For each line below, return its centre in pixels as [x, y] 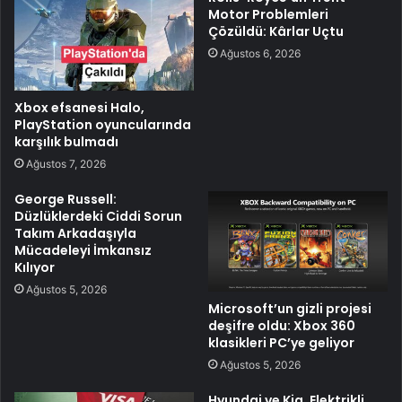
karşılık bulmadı [66, 141]
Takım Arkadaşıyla [75, 233]
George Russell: [66, 199]
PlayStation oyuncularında [103, 124]
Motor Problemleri [268, 14]
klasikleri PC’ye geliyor [281, 343]
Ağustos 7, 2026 [66, 163]
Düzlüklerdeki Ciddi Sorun [98, 216]
